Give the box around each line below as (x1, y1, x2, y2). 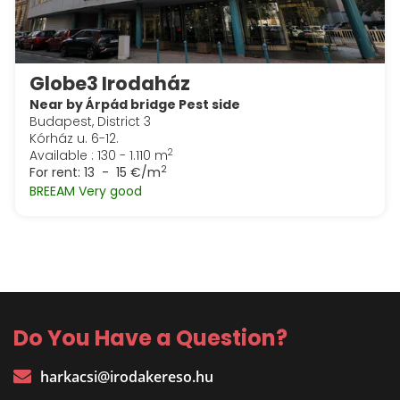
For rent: (29, 162, 80, 181)
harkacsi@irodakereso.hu (40, 367, 213, 387)
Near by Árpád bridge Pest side (29, 95, 240, 113)
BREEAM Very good (29, 182, 142, 201)
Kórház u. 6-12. (29, 129, 119, 147)
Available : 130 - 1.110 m (29, 146, 168, 164)
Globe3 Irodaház (29, 70, 190, 96)
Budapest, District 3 (29, 112, 151, 130)
